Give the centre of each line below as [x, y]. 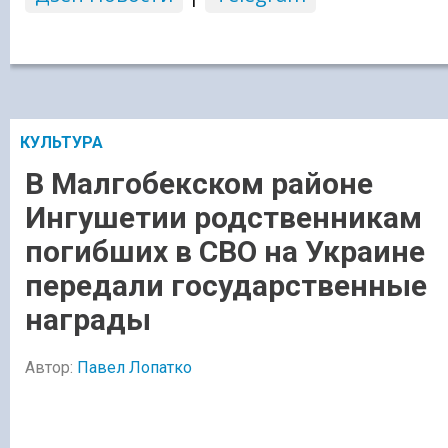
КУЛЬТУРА [61, 142]
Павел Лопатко [134, 367]
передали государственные [226, 285]
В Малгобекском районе [199, 183]
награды [88, 319]
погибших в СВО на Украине [225, 251]
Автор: [51, 367]
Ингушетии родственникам [223, 217]
